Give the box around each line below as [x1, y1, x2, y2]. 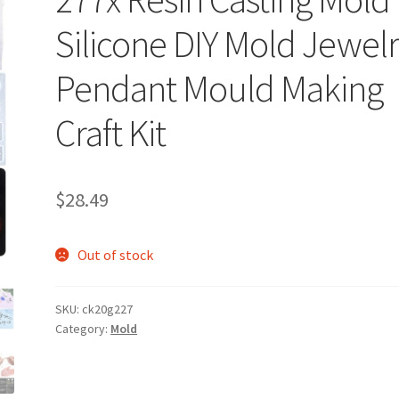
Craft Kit [55, 109, 167, 156]
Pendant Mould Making [55, 64, 384, 111]
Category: [55, 321, 111, 338]
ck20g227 [82, 301, 134, 318]
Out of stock [77, 245, 153, 264]
